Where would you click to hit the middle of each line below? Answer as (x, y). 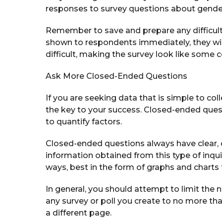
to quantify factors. (84, 121)
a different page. (79, 213)
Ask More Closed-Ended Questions (116, 76)
